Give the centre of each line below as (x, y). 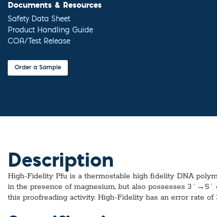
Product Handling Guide (50, 31)
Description (61, 159)
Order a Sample (38, 68)
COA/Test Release (39, 42)
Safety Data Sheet (39, 20)
